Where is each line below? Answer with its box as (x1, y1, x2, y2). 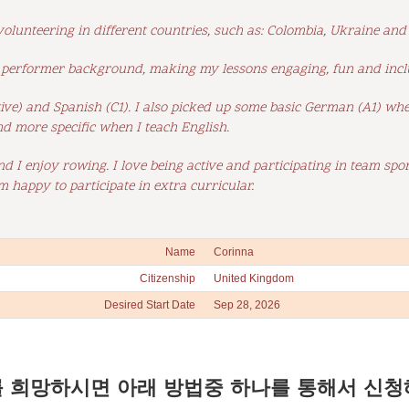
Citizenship (140, 271, 195, 285)
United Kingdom (214, 271, 294, 285)
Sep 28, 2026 (214, 298, 280, 311)
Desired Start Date (104, 298, 195, 311)
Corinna (214, 245, 254, 258)
